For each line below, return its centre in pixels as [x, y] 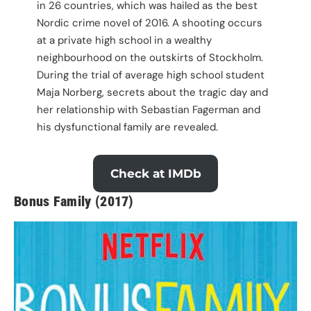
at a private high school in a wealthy [124, 40]
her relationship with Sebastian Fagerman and [148, 109]
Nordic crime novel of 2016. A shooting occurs [149, 23]
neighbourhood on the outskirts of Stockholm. [150, 57]
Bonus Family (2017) [74, 202]
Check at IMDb [155, 173]
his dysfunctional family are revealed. [127, 127]
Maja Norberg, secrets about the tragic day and [152, 92]
